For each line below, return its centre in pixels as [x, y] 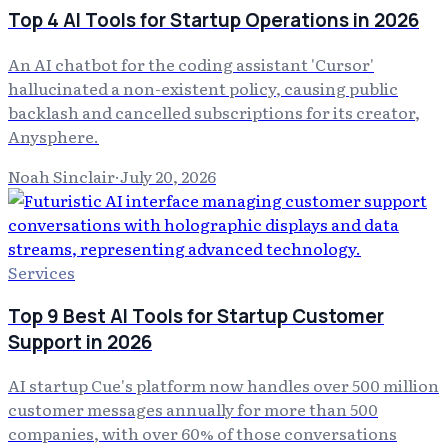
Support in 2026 [80, 341]
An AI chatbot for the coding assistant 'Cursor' [191, 63]
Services [41, 271]
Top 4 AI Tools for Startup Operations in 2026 [213, 20]
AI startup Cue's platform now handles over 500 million [223, 385]
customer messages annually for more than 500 [193, 409]
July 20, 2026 [168, 175]
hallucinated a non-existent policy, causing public [203, 87]
